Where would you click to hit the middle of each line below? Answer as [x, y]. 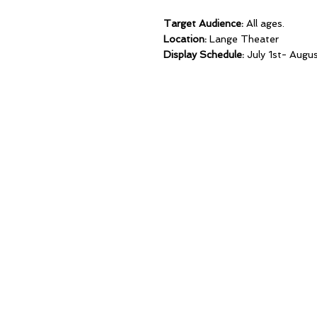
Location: [185, 39]
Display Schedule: [204, 54]
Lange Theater [243, 39]
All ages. [264, 23]
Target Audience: [203, 23]
